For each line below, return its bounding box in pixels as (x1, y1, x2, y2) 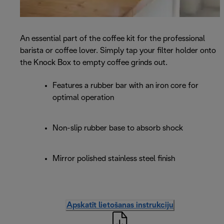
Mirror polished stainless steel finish (52, 155, 175, 163)
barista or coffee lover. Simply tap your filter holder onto (20, 47, 216, 55)
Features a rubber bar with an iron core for (52, 82, 198, 90)
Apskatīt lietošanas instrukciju (66, 201, 173, 209)
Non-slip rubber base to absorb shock (52, 124, 183, 132)
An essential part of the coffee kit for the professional (20, 35, 205, 43)
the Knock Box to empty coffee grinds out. (20, 59, 167, 67)
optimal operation (52, 94, 114, 102)
